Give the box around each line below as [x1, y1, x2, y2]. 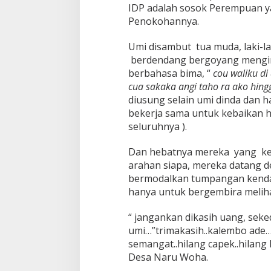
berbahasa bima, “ [128, 67, 213, 80]
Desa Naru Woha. [128, 250, 208, 264]
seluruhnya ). [128, 120, 187, 134]
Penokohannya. [128, 15, 199, 28]
